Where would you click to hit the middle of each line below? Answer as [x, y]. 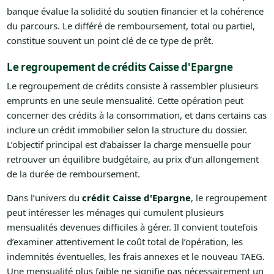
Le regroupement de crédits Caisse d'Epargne [120, 67]
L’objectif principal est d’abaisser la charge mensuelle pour [128, 144]
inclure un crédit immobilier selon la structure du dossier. [127, 129]
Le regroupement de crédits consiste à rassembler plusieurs [132, 85]
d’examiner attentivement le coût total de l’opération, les [124, 241]
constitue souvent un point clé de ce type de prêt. [110, 40]
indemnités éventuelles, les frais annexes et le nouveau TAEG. [135, 256]
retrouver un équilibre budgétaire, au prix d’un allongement [132, 159]
